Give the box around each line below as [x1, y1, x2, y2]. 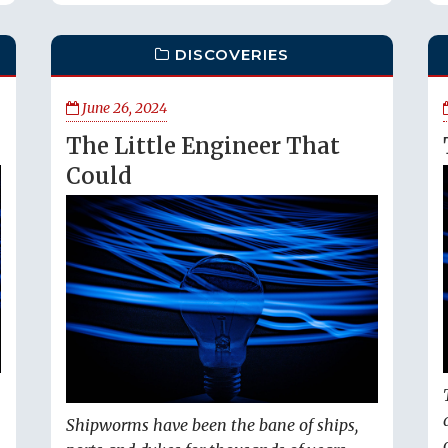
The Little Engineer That [66, 132, 340, 160]
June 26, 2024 [79, 99, 167, 117]
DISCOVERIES [175, 45, 290, 64]
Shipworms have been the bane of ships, [66, 415, 358, 436]
